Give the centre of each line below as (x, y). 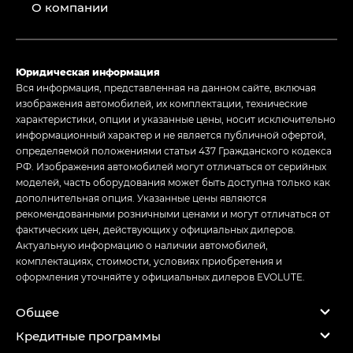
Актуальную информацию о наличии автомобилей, (142, 245)
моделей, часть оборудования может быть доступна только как (173, 182)
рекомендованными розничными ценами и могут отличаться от (173, 214)
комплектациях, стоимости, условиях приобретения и (149, 261)
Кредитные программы (88, 335)
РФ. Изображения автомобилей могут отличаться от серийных (171, 167)
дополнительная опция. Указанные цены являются (141, 198)
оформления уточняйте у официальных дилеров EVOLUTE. (160, 277)
